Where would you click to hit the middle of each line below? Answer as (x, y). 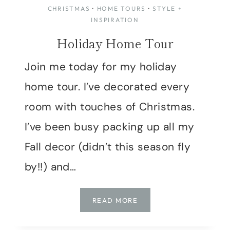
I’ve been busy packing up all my (110, 127)
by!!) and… (51, 167)
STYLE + (168, 8)
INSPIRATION (115, 20)
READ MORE (115, 200)
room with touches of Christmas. (110, 107)
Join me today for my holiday (101, 66)
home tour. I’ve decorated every (107, 87)
